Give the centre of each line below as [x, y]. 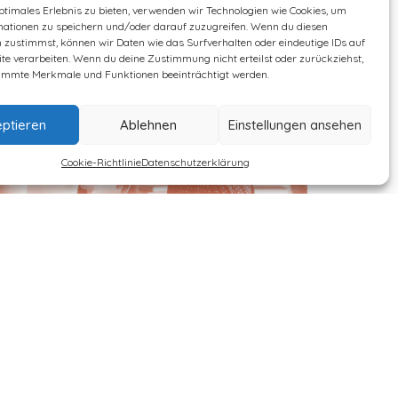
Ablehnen [149, 124]
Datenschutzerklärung [195, 162]
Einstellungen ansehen [295, 124]
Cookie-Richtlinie [101, 162]
